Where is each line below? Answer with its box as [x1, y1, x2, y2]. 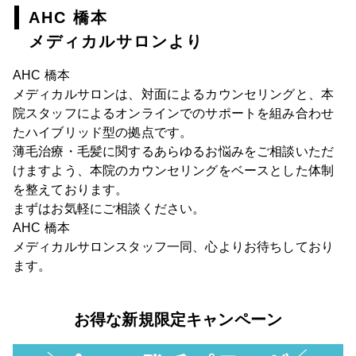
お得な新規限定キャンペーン [73, 310, 283, 328]
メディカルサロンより [29, 32, 203, 50]
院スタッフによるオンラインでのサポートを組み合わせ [13, 106, 335, 120]
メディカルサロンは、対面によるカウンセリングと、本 [13, 87, 335, 101]
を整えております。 [13, 182, 129, 196]
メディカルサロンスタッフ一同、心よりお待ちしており [13, 239, 334, 253]
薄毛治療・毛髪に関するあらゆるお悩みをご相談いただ [13, 144, 335, 158]
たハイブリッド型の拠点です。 [13, 125, 193, 139]
